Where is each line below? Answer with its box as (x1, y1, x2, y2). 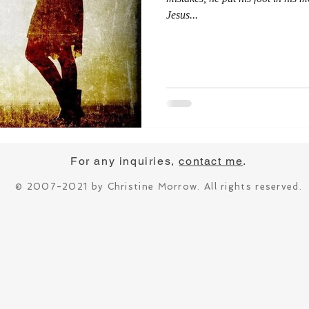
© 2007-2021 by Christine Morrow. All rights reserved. (15, 181, 302, 192)
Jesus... (166, 9, 198, 21)
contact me (179, 154, 243, 168)
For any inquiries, (70, 154, 179, 168)
